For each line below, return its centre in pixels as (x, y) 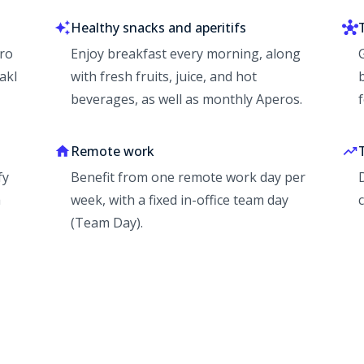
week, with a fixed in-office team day (179, 200)
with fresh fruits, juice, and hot (163, 77)
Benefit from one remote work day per (188, 178)
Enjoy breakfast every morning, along (185, 54)
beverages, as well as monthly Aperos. (186, 100)
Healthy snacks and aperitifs (158, 28)
